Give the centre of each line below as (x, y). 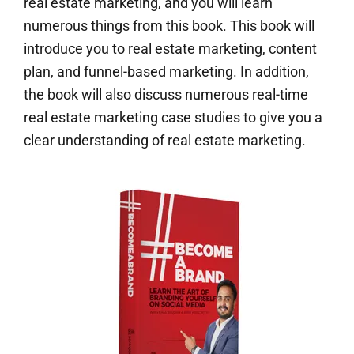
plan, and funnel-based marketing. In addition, (166, 72)
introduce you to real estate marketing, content (170, 49)
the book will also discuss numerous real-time (166, 95)
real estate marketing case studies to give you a (173, 118)
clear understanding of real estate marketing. (165, 141)
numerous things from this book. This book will (169, 26)
